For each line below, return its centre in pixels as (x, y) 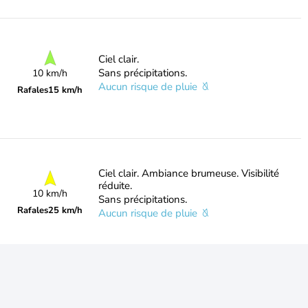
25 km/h (66, 210)
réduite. (115, 186)
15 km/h (66, 90)
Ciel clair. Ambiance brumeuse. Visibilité (188, 173)
